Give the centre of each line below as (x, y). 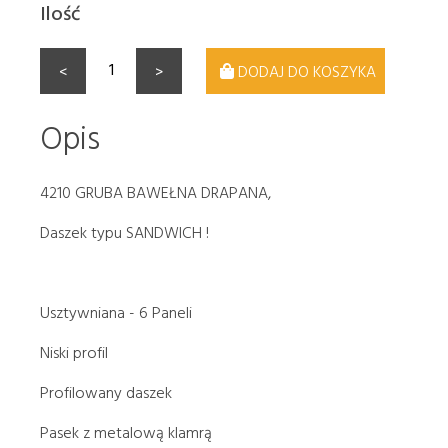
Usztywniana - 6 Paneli (116, 312)
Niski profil (74, 352)
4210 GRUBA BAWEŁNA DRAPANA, (155, 192)
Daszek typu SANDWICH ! (124, 232)
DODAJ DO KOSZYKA (306, 70)
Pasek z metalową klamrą (126, 432)
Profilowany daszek (106, 392)
